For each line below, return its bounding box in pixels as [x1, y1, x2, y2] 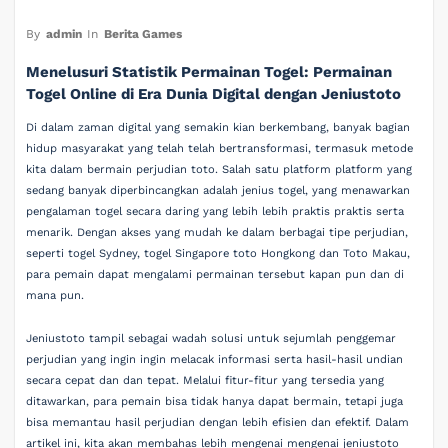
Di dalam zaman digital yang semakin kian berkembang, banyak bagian [26, 120, 411, 134]
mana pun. [26, 288, 85, 302]
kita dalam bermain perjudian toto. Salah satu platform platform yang [26, 162, 413, 176]
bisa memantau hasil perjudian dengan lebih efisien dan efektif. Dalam [26, 416, 410, 429]
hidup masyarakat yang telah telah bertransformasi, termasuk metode [26, 141, 414, 155]
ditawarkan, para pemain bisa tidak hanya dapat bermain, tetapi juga [26, 395, 404, 408]
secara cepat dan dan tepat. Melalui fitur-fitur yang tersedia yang [26, 374, 385, 387]
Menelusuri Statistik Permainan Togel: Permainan [26, 62, 393, 81]
